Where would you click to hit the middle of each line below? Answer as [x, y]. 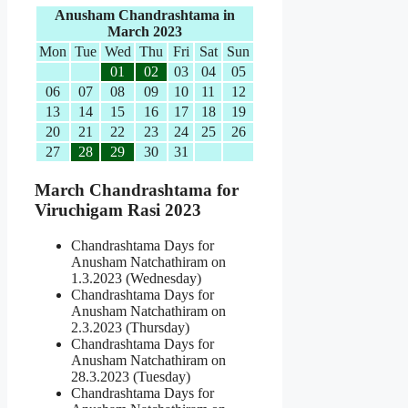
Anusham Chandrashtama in [145, 15]
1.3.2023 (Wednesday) [136, 278]
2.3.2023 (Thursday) [130, 327]
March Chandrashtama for [137, 190]
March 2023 [145, 32]
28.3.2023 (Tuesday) [131, 376]
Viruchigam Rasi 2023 [118, 210]
